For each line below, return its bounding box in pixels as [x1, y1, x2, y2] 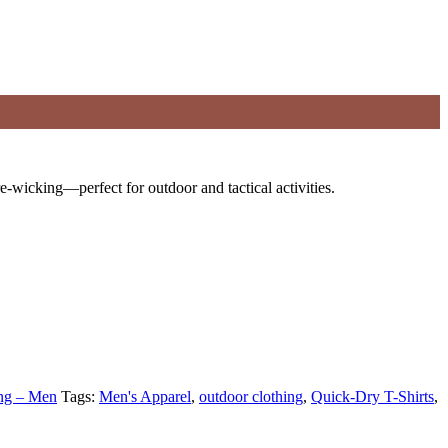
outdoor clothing [199, 387, 303, 405]
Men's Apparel [99, 387, 191, 405]
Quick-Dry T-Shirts [311, 387, 434, 405]
